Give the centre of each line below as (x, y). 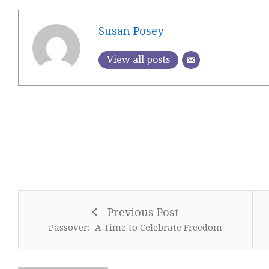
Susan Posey (131, 31)
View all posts (138, 59)
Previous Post (143, 212)
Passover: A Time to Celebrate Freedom (135, 228)
